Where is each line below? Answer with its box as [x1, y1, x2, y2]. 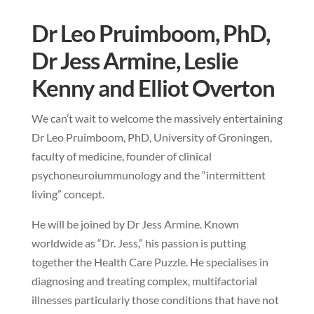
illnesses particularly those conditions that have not [31, 292, 279, 306]
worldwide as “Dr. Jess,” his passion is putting [31, 235, 246, 250]
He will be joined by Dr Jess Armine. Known [31, 217, 239, 231]
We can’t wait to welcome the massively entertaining [31, 111, 282, 125]
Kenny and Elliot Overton [31, 73, 275, 102]
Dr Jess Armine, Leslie [31, 46, 238, 74]
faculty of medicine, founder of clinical [31, 149, 212, 163]
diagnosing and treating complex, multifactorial [31, 273, 257, 287]
